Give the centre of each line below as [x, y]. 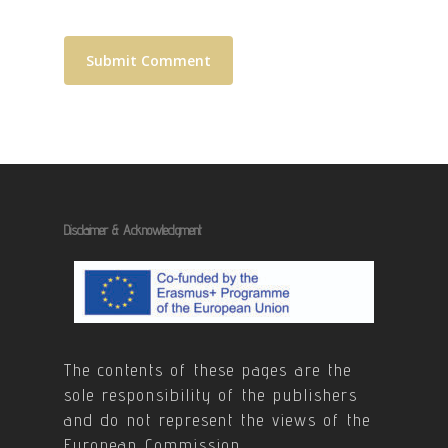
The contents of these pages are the [208, 370]
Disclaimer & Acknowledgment [133, 230]
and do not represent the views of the [217, 420]
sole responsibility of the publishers [211, 395]
